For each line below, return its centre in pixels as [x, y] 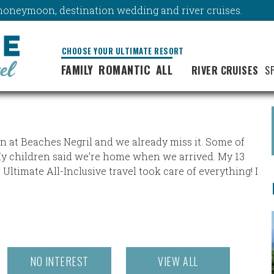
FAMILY [77, 70]
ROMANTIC [125, 70]
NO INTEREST [59, 261]
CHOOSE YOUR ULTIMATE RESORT [123, 51]
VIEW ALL [178, 261]
